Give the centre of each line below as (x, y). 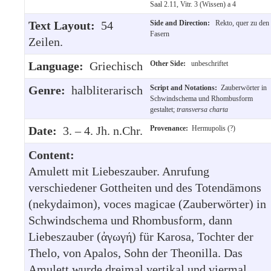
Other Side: (170, 63)
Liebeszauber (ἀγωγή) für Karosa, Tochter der (141, 236)
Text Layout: (65, 25)
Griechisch (116, 66)
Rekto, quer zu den (241, 23)
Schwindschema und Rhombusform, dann (130, 220)
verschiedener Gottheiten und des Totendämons (145, 187)
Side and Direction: (182, 23)
